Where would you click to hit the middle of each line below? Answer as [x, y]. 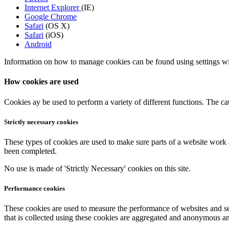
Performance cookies [35, 189]
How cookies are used [41, 82]
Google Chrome [51, 17]
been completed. [30, 151]
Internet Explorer [53, 8]
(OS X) [56, 26]
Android [38, 44]
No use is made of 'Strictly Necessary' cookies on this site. [97, 168]
